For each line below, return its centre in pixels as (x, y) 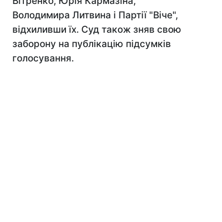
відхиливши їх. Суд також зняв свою (97, 29)
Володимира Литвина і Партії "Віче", (95, 15)
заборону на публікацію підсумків (92, 44)
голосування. (43, 58)
